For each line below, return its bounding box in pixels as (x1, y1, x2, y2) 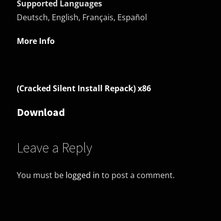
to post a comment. (100, 169, 175, 181)
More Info (17, 35, 55, 46)
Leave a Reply (17, 138, 93, 156)
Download (17, 105, 66, 119)
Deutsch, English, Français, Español (17, 11, 147, 23)
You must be (17, 169, 66, 181)
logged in (66, 169, 100, 181)
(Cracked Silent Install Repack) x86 (17, 82, 151, 94)
